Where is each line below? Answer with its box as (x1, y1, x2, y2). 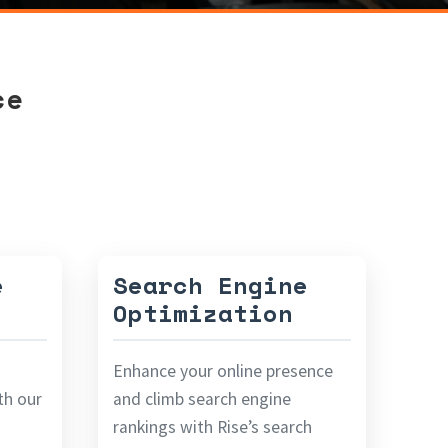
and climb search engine (113, 388, 291, 411)
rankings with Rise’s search (113, 416, 312, 439)
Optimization (113, 295, 293, 332)
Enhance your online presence (113, 360, 333, 383)
